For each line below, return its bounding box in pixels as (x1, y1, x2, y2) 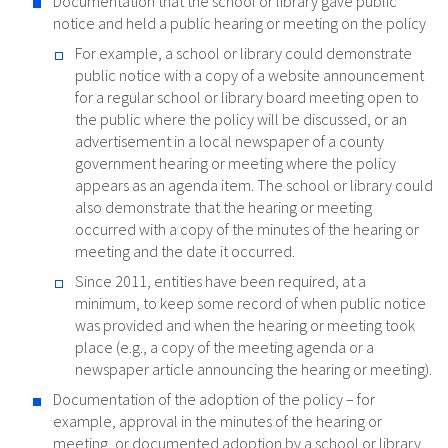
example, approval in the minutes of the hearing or (53, 411, 382, 432)
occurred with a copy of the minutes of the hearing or (75, 219, 419, 240)
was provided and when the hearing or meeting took (75, 315, 415, 336)
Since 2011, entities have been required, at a (75, 271, 366, 292)
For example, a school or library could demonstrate (75, 43, 412, 64)
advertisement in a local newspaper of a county (75, 131, 384, 152)
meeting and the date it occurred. (75, 241, 295, 262)
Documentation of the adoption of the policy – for (53, 389, 375, 410)
